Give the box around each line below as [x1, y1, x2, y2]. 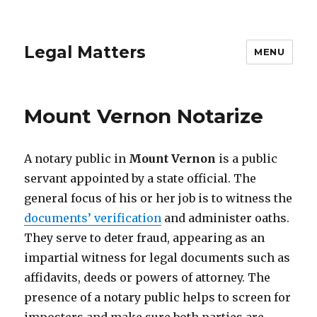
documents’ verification [24, 211, 162, 225]
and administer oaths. [161, 211, 290, 225]
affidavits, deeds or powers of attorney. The [24, 270, 271, 284]
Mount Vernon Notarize [24, 104, 264, 128]
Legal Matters [24, 42, 146, 62]
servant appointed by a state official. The [24, 171, 257, 185]
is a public [216, 151, 278, 166]
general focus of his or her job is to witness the [24, 191, 293, 205]
